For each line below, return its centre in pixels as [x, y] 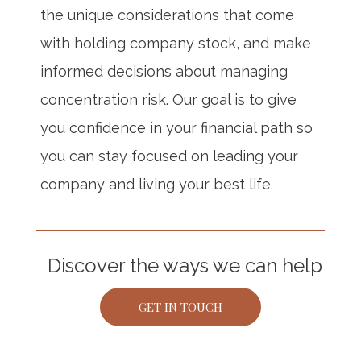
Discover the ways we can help [185, 266]
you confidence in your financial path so [176, 128]
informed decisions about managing [164, 71]
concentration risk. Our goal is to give [168, 100]
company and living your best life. [157, 184]
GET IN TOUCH [180, 307]
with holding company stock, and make [176, 43]
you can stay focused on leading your [169, 156]
